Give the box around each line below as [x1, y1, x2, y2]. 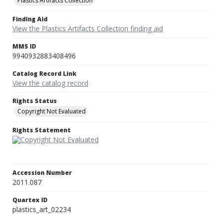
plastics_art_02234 [12, 205, 71, 215]
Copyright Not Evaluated [17, 107, 86, 116]
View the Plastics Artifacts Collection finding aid [12, 24, 163, 34]
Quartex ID [12, 196, 48, 205]
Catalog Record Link [12, 69, 76, 78]
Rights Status [12, 97, 57, 106]
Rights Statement [12, 126, 71, 135]
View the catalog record [12, 78, 88, 88]
